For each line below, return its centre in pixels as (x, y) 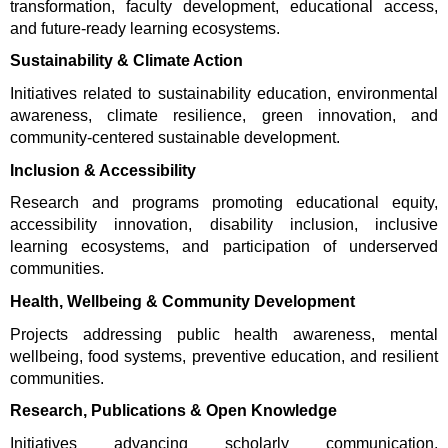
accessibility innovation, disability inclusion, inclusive (224, 225)
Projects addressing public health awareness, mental (224, 334)
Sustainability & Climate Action (126, 61)
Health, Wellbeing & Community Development (182, 302)
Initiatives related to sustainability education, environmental (224, 94)
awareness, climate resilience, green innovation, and (224, 116)
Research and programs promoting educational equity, (224, 203)
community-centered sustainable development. (175, 138)
